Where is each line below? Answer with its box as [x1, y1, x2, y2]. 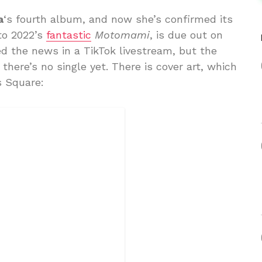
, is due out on [150, 29, 223, 41]
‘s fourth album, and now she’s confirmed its [4, 13, 233, 25]
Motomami [95, 29, 150, 41]
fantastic [46, 29, 91, 41]
